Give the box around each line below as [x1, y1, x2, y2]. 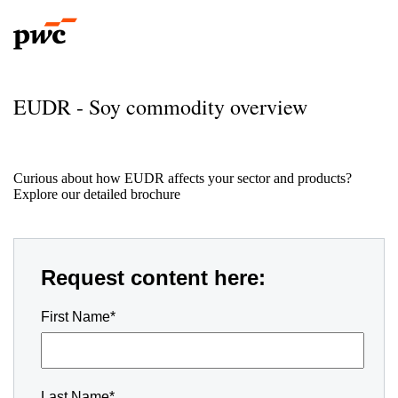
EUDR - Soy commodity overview [13, 92, 307, 121]
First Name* [41, 309, 115, 324]
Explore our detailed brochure [13, 187, 180, 202]
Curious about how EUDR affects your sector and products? [13, 171, 352, 186]
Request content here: [41, 266, 266, 290]
